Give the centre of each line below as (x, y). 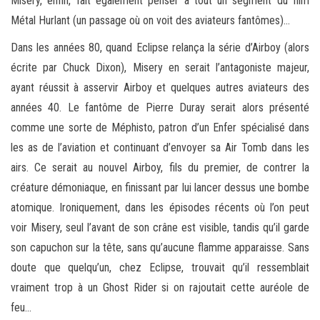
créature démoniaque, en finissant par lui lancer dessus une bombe (160, 187)
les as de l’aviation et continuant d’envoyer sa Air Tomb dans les (160, 147)
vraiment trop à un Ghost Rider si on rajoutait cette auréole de (160, 287)
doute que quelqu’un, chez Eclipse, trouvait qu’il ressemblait (160, 267)
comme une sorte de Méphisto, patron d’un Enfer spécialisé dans (160, 127)
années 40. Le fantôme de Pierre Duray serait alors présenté (160, 107)
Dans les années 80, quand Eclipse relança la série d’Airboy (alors (160, 47)
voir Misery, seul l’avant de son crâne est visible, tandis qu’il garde (160, 227)
